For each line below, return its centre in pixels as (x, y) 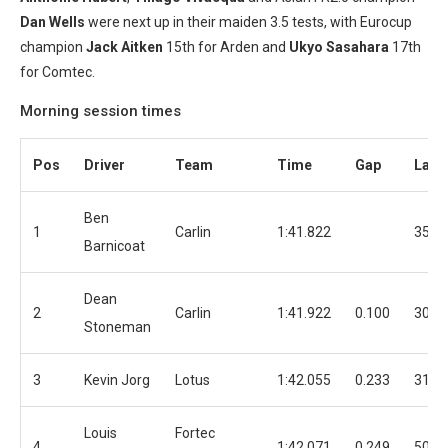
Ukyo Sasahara (339, 47)
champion (53, 47)
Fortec (195, 433)
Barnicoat (114, 246)
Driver (104, 165)
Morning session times (100, 111)
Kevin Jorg (117, 380)
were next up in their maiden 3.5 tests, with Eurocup (248, 22)
